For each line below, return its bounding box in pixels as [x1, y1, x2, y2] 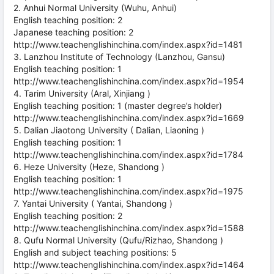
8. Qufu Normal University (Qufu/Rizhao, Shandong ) [13, 235, 223, 245]
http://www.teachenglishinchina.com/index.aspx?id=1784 [13, 149, 243, 160]
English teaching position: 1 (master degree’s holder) [13, 100, 222, 111]
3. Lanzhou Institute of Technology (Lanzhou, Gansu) [13, 51, 225, 62]
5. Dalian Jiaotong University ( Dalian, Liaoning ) [13, 125, 204, 135]
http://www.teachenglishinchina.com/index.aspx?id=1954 [13, 76, 244, 86]
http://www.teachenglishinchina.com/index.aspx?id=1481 [13, 39, 243, 50]
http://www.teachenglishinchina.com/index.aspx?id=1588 [13, 223, 244, 233]
